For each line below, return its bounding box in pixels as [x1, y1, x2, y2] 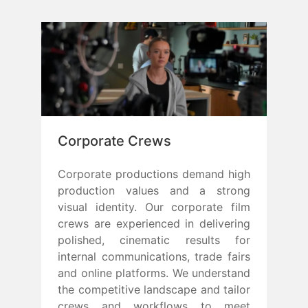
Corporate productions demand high [58, 166, 250, 181]
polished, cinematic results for [58, 232, 250, 247]
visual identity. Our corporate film [58, 199, 250, 214]
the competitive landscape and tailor [58, 282, 250, 296]
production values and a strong [58, 183, 250, 197]
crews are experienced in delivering [58, 216, 250, 230]
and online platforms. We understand [58, 265, 250, 280]
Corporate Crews [58, 132, 171, 149]
